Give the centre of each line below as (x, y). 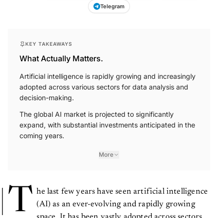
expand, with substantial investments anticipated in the (107, 125)
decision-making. (47, 98)
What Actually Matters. (61, 59)
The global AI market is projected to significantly (97, 114)
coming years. (42, 136)
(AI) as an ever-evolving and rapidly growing (116, 205)
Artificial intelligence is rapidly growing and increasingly (108, 76)
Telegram (112, 7)
